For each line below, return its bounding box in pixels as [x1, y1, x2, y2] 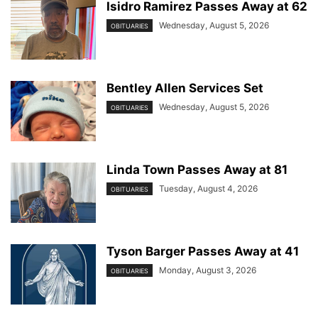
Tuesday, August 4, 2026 [159, 183, 258, 194]
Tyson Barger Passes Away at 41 [106, 244, 299, 258]
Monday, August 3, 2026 [159, 265, 256, 275]
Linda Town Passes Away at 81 [106, 163, 287, 177]
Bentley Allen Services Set [106, 81, 263, 95]
